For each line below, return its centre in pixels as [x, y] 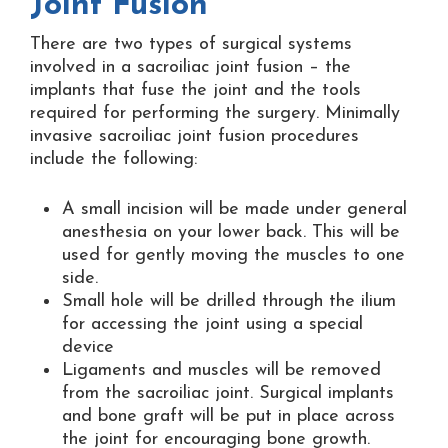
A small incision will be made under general [234, 209]
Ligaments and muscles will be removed [221, 370]
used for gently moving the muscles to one [233, 255]
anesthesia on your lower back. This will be [231, 232]
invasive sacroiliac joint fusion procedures [194, 136]
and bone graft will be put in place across [228, 416]
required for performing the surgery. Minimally [215, 113]
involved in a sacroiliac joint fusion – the [190, 67]
